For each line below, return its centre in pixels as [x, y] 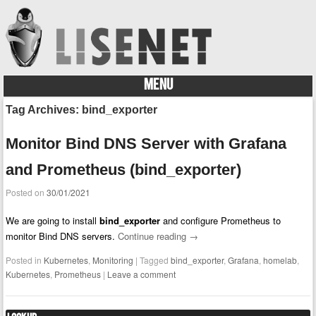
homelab [280, 260]
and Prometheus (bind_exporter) [124, 169]
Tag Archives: [44, 109]
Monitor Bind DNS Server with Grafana [146, 143]
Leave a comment [142, 274]
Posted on [26, 192]
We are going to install [53, 221]
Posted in [25, 260]
